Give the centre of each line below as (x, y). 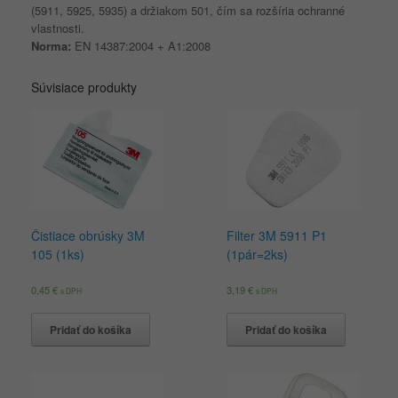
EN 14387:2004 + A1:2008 (141, 46)
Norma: (51, 46)
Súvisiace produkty (84, 88)
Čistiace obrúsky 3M (88, 236)
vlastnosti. (58, 28)
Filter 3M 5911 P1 (277, 236)
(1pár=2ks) (258, 255)
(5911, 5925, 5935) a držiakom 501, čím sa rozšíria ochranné (188, 11)
